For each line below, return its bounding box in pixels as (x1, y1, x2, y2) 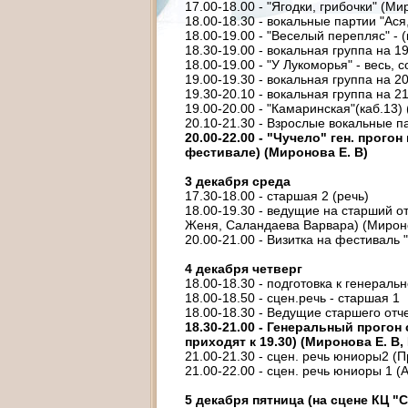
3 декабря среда (185, 174, 291, 189)
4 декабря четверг (185, 261, 302, 276)
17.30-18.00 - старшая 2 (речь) (185, 189, 369, 203)
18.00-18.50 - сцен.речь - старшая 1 (185, 291, 400, 305)
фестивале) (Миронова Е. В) (185, 145, 368, 159)
